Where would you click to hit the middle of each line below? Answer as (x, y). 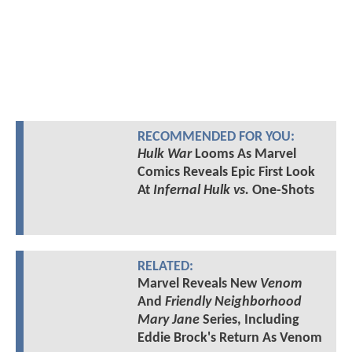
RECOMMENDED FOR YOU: (216, 137)
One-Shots (281, 190)
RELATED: (165, 266)
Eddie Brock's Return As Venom (229, 338)
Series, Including (249, 320)
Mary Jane (168, 320)
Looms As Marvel (244, 154)
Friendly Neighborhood (233, 302)
